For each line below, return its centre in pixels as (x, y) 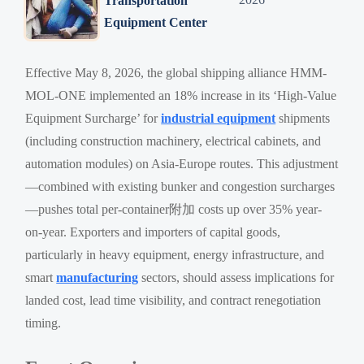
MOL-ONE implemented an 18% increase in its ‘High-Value (181, 95)
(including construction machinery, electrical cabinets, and (173, 141)
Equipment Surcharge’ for (93, 118)
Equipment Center (155, 22)
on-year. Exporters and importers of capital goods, (153, 232)
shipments (303, 118)
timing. (43, 323)
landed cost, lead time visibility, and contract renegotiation (173, 300)
